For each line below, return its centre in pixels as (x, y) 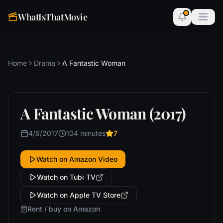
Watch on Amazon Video (77, 159)
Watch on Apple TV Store (79, 195)
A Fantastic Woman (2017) (103, 113)
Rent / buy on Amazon (64, 209)
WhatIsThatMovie (53, 17)
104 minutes (86, 133)
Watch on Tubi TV (66, 177)
